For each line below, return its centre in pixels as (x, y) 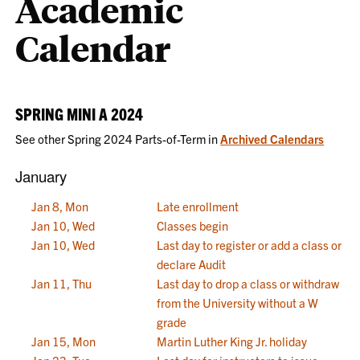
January (41, 176)
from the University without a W (238, 303)
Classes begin (193, 225)
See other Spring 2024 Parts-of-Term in (118, 139)
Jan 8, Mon (60, 206)
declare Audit (192, 264)
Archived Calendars (272, 139)
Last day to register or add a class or (250, 245)
